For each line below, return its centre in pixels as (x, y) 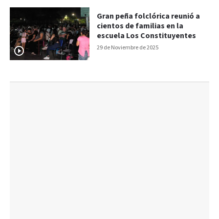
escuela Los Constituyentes (147, 36)
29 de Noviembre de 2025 (128, 47)
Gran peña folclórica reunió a (149, 16)
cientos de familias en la (140, 26)
